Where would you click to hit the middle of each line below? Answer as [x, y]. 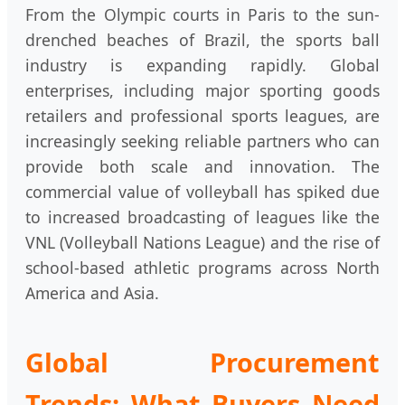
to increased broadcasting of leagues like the [202, 217]
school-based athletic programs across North [202, 267]
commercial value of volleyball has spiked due [202, 191]
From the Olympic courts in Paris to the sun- [202, 14]
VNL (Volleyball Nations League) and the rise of [202, 242]
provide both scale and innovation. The [202, 166]
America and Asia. [92, 292]
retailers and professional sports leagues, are [202, 115]
